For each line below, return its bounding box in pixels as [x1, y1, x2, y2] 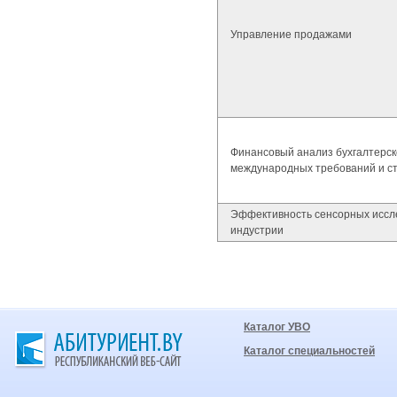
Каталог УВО [244, 321, 310, 333]
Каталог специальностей [244, 345, 375, 357]
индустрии [230, 224, 284, 237]
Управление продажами [230, 28, 352, 41]
